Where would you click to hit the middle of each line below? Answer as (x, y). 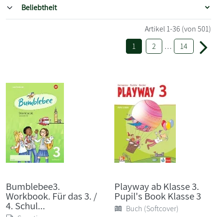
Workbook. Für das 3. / (51, 196)
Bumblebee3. (33, 186)
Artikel (155, 29)
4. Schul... (25, 205)
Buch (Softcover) (152, 208)
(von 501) (196, 29)
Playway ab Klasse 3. (157, 186)
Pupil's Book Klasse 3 (158, 196)
